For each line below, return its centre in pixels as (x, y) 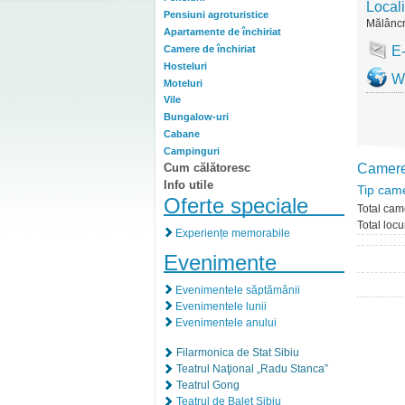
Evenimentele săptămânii (238, 290)
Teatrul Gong (208, 385)
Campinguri (192, 151)
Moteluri (183, 83)
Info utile (188, 184)
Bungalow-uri (196, 117)
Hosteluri (185, 66)
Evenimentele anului (226, 322)
